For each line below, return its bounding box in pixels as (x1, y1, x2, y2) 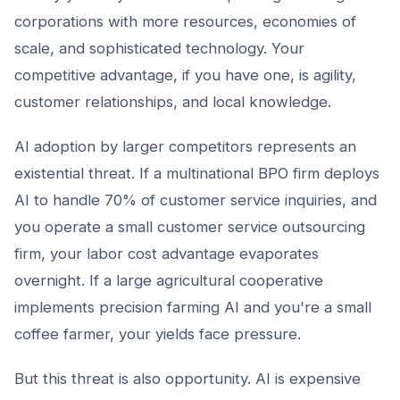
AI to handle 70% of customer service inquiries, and (14, 190, 377, 209)
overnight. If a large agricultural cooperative (14, 271, 323, 289)
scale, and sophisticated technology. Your (14, 38, 304, 57)
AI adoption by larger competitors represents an (14, 137, 356, 155)
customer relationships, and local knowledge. (14, 92, 331, 111)
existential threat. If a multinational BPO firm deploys (14, 163, 379, 182)
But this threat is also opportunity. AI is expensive (14, 369, 361, 387)
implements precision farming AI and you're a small (14, 297, 371, 316)
